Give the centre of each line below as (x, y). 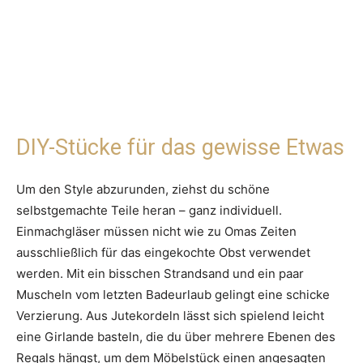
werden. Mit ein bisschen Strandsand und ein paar (160, 274)
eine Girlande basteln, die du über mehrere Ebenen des (176, 337)
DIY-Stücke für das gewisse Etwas (180, 148)
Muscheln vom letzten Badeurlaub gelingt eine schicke (173, 295)
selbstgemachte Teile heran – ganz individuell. (149, 211)
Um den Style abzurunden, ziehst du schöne (143, 190)
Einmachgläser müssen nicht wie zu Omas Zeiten (156, 232)
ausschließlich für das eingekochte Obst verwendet (163, 253)
